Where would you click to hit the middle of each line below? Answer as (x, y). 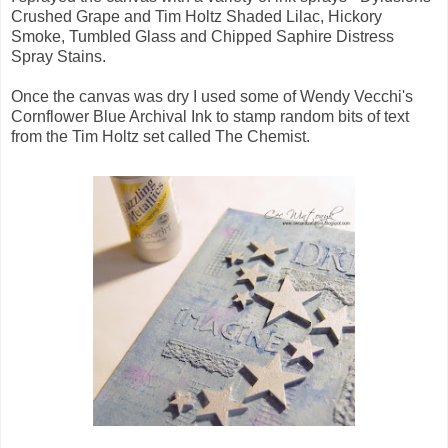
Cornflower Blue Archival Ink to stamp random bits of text (210, 116)
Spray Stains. (58, 56)
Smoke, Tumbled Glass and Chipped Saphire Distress (202, 36)
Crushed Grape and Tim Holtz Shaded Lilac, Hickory (196, 16)
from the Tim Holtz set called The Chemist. (160, 136)
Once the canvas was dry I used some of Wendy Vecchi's (212, 96)
